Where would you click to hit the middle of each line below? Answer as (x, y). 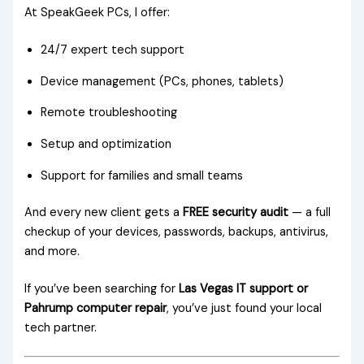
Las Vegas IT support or (244, 289)
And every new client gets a (104, 213)
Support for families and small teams (142, 175)
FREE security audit (236, 213)
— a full (310, 213)
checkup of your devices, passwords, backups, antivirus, (177, 232)
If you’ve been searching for (102, 289)
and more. (52, 252)
